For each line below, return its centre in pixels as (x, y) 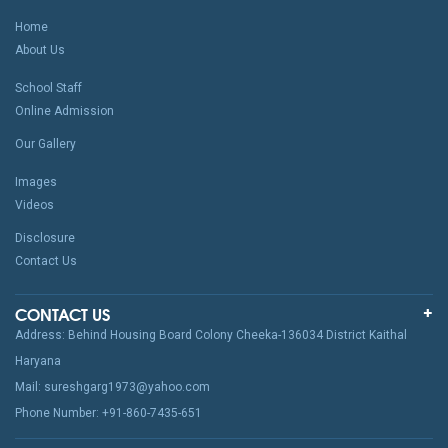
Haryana (38, 361)
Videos (34, 205)
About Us (40, 50)
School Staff (48, 88)
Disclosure (45, 238)
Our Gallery (45, 144)
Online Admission (64, 111)
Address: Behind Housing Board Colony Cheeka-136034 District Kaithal (211, 335)
